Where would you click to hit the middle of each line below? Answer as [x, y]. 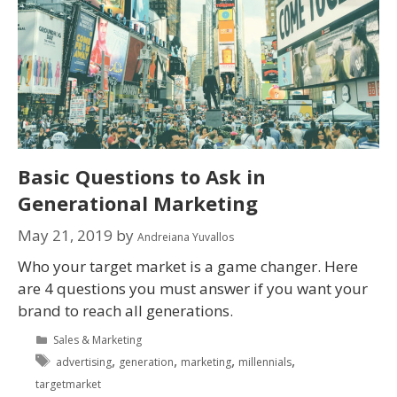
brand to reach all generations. [125, 310]
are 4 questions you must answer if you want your [193, 288]
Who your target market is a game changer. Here [188, 266]
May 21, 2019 [65, 235]
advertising [84, 362]
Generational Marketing [138, 203]
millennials [265, 362]
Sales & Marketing [98, 339]
